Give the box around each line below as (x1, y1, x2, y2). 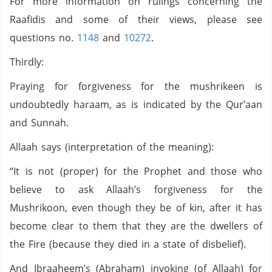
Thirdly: (10, 55, 47, 69)
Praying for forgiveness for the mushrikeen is (10, 80, 262, 93)
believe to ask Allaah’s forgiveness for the (10, 183, 262, 196)
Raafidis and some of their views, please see (10, 13, 262, 26)
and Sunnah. (10, 116, 72, 129)
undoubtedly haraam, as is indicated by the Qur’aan (10, 98, 262, 111)
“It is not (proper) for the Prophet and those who (10, 165, 262, 178)
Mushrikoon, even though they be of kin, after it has (10, 201, 262, 214)
